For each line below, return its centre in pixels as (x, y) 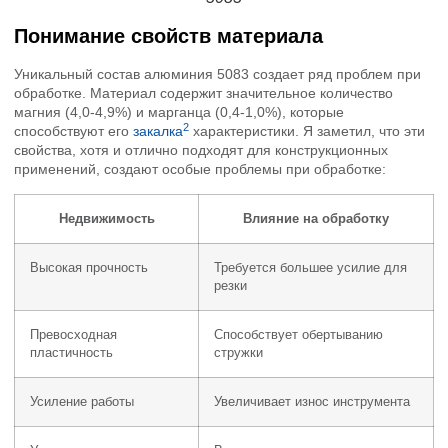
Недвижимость (106, 218)
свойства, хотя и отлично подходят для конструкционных (201, 150)
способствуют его (73, 131)
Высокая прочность (89, 267)
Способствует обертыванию (298, 334)
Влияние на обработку (316, 218)
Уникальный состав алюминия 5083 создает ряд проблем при (217, 74)
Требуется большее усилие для (310, 267)
